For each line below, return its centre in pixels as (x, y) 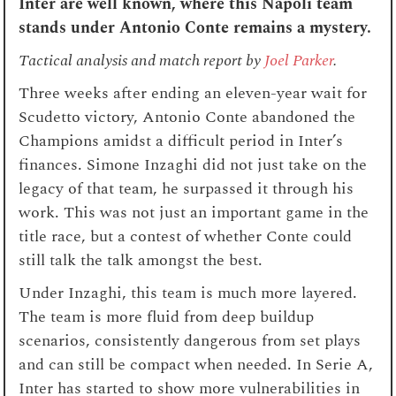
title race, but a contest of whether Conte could (186, 236)
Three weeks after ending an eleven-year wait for (193, 93)
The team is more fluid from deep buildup (167, 316)
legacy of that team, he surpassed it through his (187, 188)
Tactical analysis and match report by (142, 60)
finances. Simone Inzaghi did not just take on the (193, 164)
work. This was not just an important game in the (194, 212)
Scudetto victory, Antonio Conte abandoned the (187, 117)
